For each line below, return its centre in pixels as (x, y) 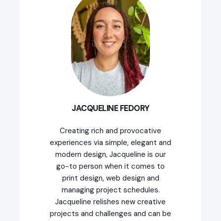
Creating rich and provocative (110, 131)
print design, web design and (110, 178)
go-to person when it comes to (110, 166)
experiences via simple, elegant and (110, 143)
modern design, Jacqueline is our (110, 155)
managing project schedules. (110, 190)
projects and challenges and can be (110, 214)
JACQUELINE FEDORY (110, 109)
